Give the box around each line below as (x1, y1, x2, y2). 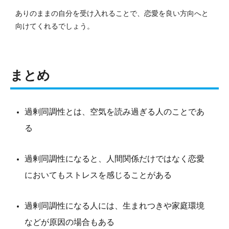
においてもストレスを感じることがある (25, 170, 172, 179)
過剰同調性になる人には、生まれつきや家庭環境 (25, 201, 204, 210)
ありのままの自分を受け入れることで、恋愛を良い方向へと (15, 9, 209, 17)
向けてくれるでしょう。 (15, 21, 94, 30)
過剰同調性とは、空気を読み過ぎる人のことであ (25, 107, 204, 116)
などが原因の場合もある (25, 217, 114, 226)
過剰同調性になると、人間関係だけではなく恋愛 (25, 154, 204, 163)
